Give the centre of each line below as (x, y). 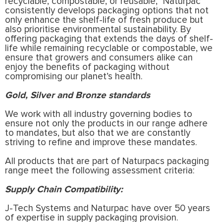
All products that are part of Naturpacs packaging (107, 161)
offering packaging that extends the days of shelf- (109, 39)
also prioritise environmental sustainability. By (98, 29)
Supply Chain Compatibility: (64, 189)
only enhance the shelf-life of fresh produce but (104, 20)
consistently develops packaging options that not (107, 10)
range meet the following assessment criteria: (100, 170)
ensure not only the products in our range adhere (106, 123)
